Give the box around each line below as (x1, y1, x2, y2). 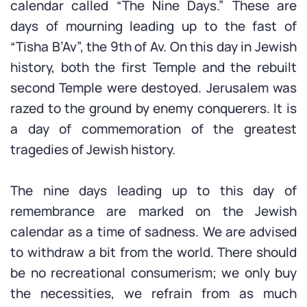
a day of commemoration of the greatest (10, 120, 297, 138)
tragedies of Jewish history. (10, 140, 175, 158)
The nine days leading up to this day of (10, 182, 297, 199)
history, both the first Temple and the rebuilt (10, 58, 297, 76)
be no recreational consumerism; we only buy (10, 264, 297, 282)
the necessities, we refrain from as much (10, 284, 297, 302)
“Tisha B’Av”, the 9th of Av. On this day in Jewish (10, 38, 297, 56)
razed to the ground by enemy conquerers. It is (10, 99, 297, 117)
